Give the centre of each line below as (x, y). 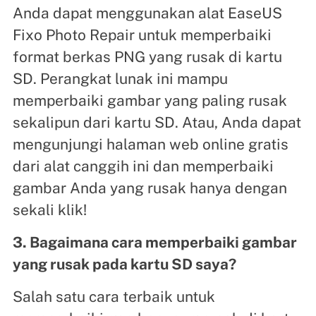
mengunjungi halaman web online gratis (150, 145)
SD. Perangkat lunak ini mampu (120, 79)
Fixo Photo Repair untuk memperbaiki (142, 35)
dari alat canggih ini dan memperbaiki (143, 166)
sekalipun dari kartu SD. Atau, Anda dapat (157, 123)
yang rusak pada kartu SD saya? (124, 265)
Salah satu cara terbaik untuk (114, 297)
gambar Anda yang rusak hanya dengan (150, 188)
